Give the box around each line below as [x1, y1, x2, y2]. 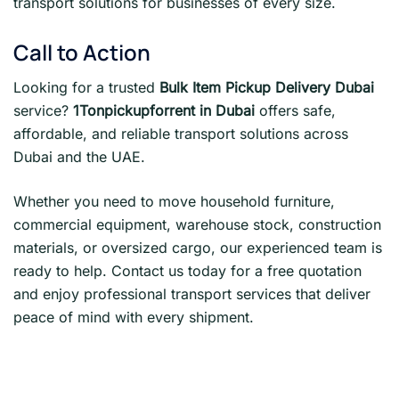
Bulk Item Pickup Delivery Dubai [159, 77, 374, 96]
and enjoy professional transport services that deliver [13, 284, 370, 303]
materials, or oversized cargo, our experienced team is [13, 238, 382, 256]
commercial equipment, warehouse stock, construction [13, 215, 381, 233]
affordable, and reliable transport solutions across [13, 124, 348, 142]
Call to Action [13, 37, 151, 67]
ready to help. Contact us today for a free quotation [13, 261, 362, 280]
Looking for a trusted [13, 77, 159, 96]
